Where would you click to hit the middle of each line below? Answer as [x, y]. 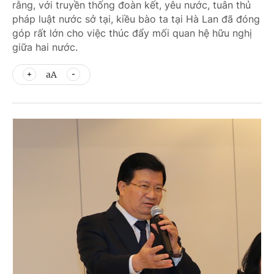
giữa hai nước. [45, 47]
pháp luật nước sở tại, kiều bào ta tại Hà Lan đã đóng [136, 19]
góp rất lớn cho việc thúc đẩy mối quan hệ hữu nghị [132, 33]
